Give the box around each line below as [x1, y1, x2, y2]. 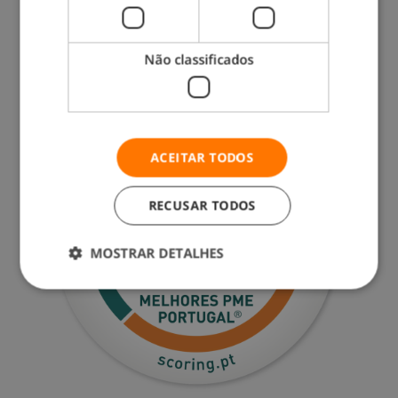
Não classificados [144, 50, 253, 68]
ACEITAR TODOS [150, 148, 254, 166]
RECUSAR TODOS [147, 196, 257, 214]
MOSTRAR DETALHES [90, 243, 224, 262]
